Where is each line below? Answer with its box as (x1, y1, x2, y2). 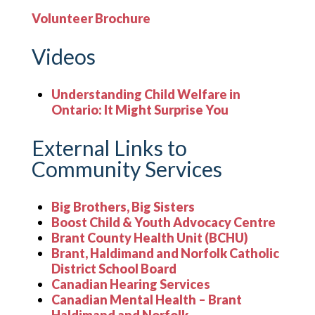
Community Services (32, 156, 222, 181)
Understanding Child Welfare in (51, 86, 240, 102)
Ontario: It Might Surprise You (51, 102, 229, 117)
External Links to (32, 135, 187, 160)
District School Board (51, 261, 176, 276)
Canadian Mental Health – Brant (51, 292, 242, 307)
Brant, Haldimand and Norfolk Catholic (51, 245, 279, 261)
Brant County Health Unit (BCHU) (51, 230, 248, 245)
